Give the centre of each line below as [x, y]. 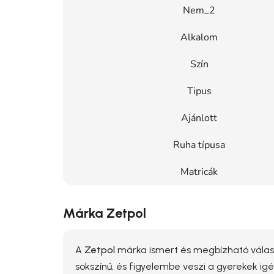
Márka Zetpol [105, 213]
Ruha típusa [199, 145]
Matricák [199, 172]
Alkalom [199, 37]
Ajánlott [199, 118]
